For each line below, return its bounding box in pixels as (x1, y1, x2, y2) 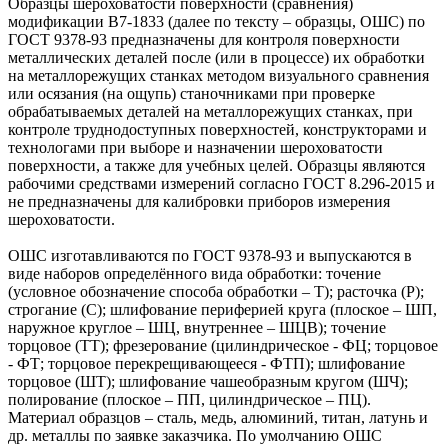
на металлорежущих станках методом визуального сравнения (8, 66, 429, 84)
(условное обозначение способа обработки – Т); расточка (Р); (8, 282, 424, 300)
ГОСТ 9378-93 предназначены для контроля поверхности (8, 30, 400, 48)
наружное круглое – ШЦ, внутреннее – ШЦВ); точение (8, 318, 386, 336)
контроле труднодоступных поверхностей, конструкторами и (8, 120, 427, 138)
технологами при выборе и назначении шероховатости (8, 138, 383, 156)
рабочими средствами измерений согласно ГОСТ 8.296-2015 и (8, 174, 435, 192)
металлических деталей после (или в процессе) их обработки (8, 48, 425, 66)
